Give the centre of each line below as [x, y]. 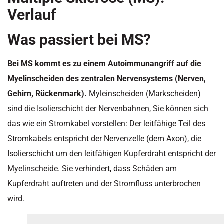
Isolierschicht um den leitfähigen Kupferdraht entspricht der [112, 154]
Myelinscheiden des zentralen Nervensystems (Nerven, [107, 79]
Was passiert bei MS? [79, 40]
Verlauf [32, 15]
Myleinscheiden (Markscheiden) [144, 94]
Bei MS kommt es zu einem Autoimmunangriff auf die [104, 64]
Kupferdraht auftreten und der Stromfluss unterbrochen [104, 184]
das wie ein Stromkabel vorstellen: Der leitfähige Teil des [106, 124]
